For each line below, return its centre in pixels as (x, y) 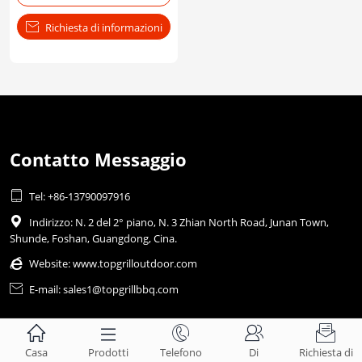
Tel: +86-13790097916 (80, 196)
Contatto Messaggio (98, 159)
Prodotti (109, 352)
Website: (51, 263)
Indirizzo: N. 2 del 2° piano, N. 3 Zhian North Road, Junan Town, (179, 222)
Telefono (181, 352)
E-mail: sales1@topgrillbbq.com (104, 289)
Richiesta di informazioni (103, 27)
